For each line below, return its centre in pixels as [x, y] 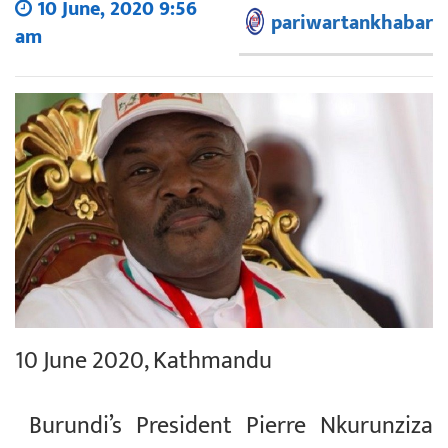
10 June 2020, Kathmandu [143, 360]
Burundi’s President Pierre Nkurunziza [224, 425]
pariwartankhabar [352, 22]
